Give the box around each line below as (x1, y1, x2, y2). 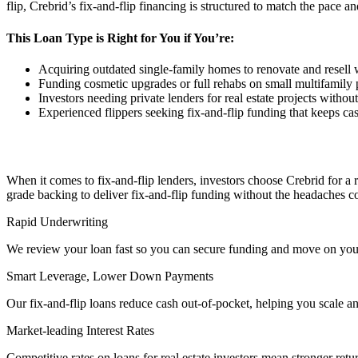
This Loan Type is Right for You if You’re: (6, 30, 234, 45)
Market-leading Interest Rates (6, 323, 154, 337)
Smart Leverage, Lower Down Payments (6, 268, 213, 283)
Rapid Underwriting (6, 214, 108, 229)
